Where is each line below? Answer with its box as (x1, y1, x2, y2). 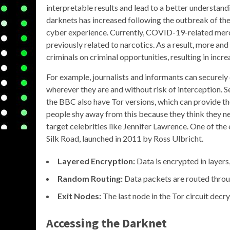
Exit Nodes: (57, 190, 101, 201)
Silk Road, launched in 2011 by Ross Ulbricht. (46, 133, 203, 143)
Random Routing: (57, 173, 123, 183)
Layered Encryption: (57, 156, 135, 166)
